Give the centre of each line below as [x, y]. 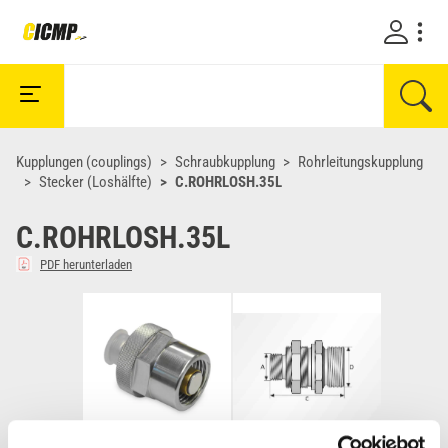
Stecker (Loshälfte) [95, 182]
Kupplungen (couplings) [84, 162]
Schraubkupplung [225, 162]
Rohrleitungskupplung [360, 162]
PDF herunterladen [86, 264]
